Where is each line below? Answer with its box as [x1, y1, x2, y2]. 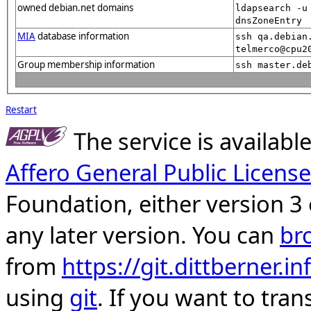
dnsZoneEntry [235, 15, 302, 26]
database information [35, 29, 129, 42]
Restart [6, 103, 37, 117]
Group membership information [17, 58, 155, 71]
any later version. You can [6, 219, 280, 251]
